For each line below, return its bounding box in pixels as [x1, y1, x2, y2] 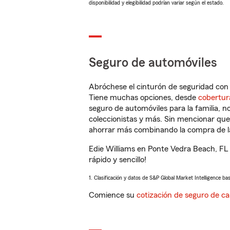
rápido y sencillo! [89, 156, 146, 164]
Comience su [89, 191, 137, 199]
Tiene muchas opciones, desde [89, 93, 198, 102]
